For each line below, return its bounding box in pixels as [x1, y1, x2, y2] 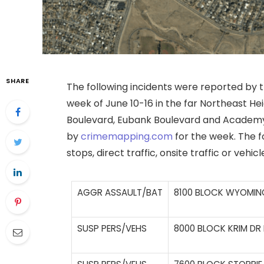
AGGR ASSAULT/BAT [77, 186, 163, 199]
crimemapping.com [81, 130, 173, 143]
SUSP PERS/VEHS [77, 222, 147, 235]
